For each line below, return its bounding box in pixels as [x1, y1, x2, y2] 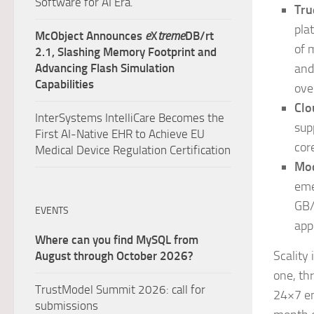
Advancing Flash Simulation [35, 61, 175, 75]
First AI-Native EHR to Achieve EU [35, 127, 205, 141]
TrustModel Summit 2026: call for [35, 282, 205, 296]
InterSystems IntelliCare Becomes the [35, 111, 224, 125]
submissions [35, 299, 98, 313]
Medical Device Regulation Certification [35, 143, 231, 157]
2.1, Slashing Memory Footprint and [35, 45, 217, 59]
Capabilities [35, 77, 94, 91]
